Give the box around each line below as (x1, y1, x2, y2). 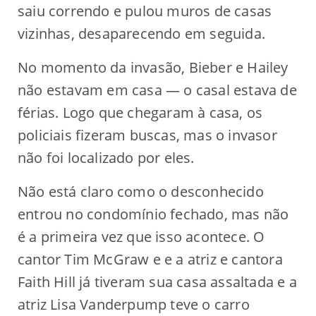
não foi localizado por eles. (18, 147, 195, 167)
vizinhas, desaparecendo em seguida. (18, 23, 266, 43)
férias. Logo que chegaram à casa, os (18, 102, 263, 122)
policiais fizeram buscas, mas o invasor (18, 125, 277, 145)
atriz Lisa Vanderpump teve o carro (18, 294, 250, 314)
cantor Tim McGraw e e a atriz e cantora (18, 249, 283, 269)
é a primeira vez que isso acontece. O (18, 226, 265, 246)
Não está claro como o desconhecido (18, 181, 264, 201)
